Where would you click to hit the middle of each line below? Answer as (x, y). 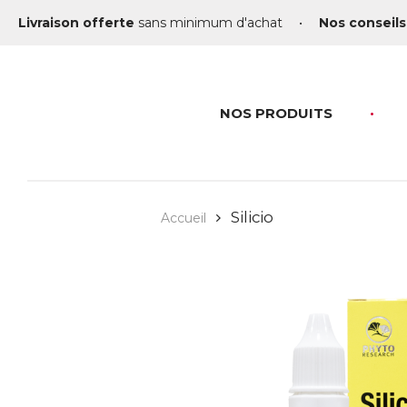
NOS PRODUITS (276, 113)
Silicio (253, 218)
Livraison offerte (76, 23)
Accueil (184, 218)
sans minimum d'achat (208, 23)
